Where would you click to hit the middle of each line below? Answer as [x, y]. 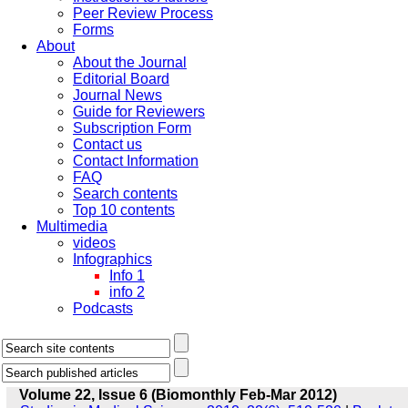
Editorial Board [121, 79]
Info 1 [127, 275]
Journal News [117, 95]
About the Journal [130, 62]
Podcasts [103, 308]
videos [94, 243]
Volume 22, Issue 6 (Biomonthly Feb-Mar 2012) [178, 395]
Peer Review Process [143, 13]
